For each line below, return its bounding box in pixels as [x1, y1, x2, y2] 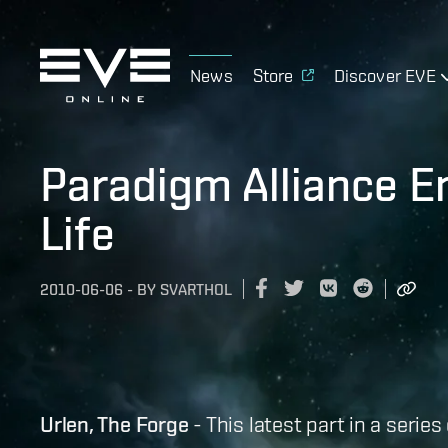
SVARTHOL [160, 280, 232, 300]
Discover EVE [333, 64, 436, 86]
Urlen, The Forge [40, 410, 189, 437]
